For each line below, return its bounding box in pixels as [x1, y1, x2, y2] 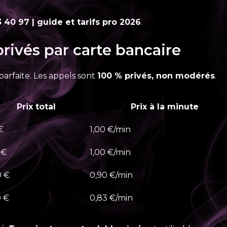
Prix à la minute [131, 102, 199, 111]
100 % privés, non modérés [97, 71, 215, 81]
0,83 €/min [90, 193, 133, 203]
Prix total [16, 102, 56, 111]
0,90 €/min [90, 170, 133, 180]
